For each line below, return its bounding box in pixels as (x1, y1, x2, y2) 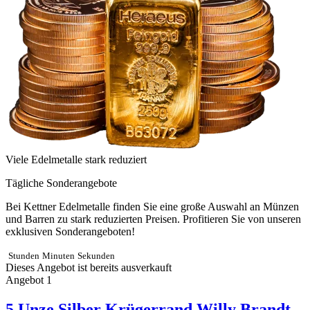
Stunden (8, 250, 39, 261)
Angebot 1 (6, 273, 52, 286)
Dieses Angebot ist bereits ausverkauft (6, 261, 172, 273)
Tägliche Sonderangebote (6, 176, 117, 189)
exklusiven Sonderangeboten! (6, 225, 135, 237)
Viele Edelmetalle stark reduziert (6, 153, 147, 165)
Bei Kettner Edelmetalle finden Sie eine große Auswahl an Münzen (6, 200, 299, 212)
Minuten (42, 250, 75, 261)
